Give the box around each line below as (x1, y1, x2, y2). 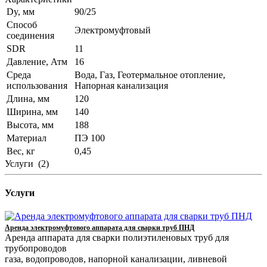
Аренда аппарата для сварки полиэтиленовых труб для (5, 232, 229, 243)
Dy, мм (7, 6, 35, 17)
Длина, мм (7, 93, 49, 104)
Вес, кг (7, 145, 35, 156)
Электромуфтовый (74, 24, 151, 35)
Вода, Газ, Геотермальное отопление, (74, 69, 225, 80)
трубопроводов (5, 243, 67, 254)
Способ (7, 19, 37, 30)
